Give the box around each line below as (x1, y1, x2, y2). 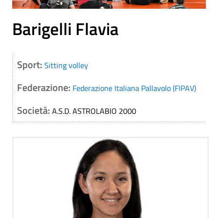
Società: (17, 103, 52, 118)
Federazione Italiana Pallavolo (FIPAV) (73, 82, 196, 94)
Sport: (17, 57, 44, 73)
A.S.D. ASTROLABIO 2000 (52, 105, 136, 117)
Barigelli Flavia (12, 16, 119, 42)
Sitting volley (44, 59, 88, 72)
